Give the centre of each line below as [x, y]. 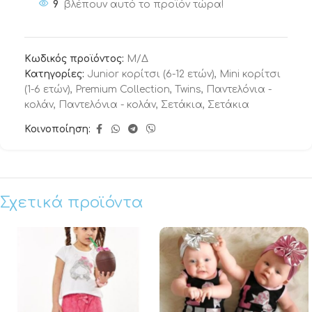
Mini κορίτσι [250, 74]
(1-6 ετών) [47, 89]
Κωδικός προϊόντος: [76, 59]
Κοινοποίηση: [57, 129]
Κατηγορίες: [54, 74]
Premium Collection [123, 89]
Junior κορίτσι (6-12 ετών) [151, 74]
